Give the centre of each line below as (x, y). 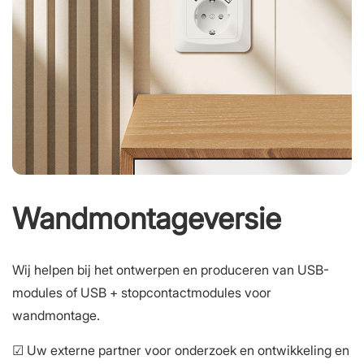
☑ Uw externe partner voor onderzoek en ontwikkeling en (181, 350)
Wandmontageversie (147, 218)
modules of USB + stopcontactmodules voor (142, 292)
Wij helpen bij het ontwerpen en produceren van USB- (171, 269)
